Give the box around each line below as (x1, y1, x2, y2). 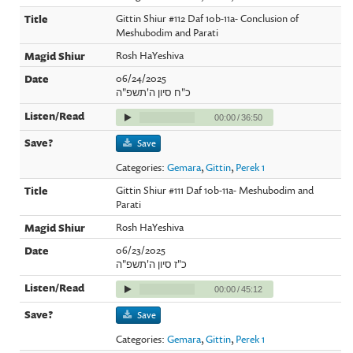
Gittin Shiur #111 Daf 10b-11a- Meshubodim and (116, 182, 314, 197)
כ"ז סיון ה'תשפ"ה (116, 256, 188, 271)
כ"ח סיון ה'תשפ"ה (116, 84, 191, 99)
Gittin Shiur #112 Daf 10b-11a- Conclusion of (116, 10, 299, 25)
